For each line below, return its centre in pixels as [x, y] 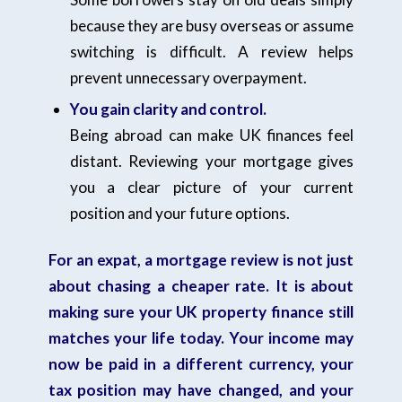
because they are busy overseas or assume [212, 25]
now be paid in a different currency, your [201, 363]
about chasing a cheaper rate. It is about [201, 285]
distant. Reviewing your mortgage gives [212, 161]
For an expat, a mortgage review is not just [201, 259]
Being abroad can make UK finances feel [212, 135]
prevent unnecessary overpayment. [188, 77]
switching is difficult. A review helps [212, 51]
